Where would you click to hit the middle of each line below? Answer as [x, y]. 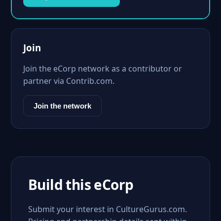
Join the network [62, 106]
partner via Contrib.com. [69, 81]
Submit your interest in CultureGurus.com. [108, 209]
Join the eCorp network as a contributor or [103, 69]
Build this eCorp [81, 184]
